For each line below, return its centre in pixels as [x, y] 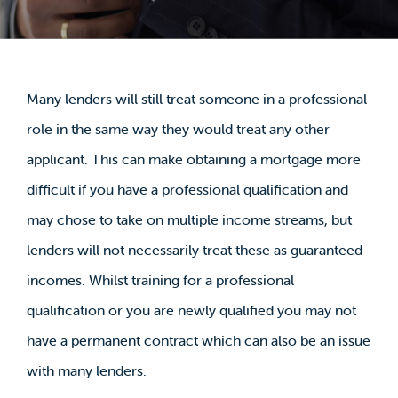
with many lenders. [86, 370]
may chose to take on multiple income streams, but [189, 219]
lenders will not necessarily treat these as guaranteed [194, 249]
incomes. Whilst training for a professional [160, 279]
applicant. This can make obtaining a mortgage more [193, 159]
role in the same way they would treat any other [178, 128]
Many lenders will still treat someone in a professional [196, 98]
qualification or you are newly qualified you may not [191, 310]
